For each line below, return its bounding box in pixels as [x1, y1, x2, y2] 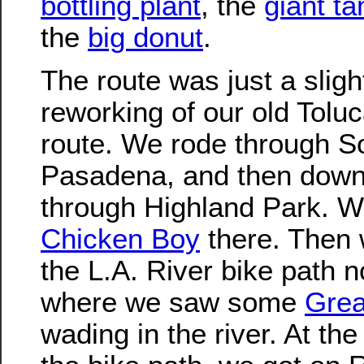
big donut [88, 20, 203, 53]
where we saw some [41, 286, 305, 318]
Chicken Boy [41, 223, 200, 255]
